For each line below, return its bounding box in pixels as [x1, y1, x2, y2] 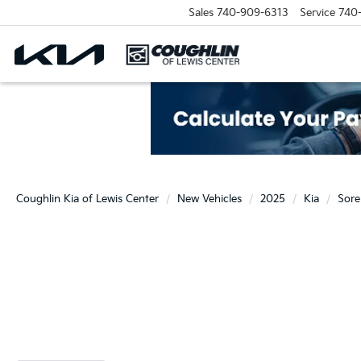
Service [299, 6, 335, 19]
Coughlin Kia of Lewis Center [16, 193, 159, 205]
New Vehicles [177, 193, 242, 205]
